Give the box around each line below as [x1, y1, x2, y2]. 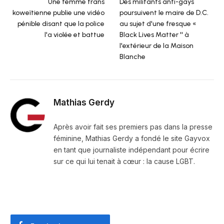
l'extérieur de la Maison [119, 41, 193, 50]
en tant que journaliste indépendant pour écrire [53, 145, 209, 154]
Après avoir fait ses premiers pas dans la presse [53, 122, 212, 131]
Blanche [119, 52, 145, 61]
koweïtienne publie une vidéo [12, 8, 104, 17]
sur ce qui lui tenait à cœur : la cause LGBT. [53, 157, 195, 166]
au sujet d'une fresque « [119, 19, 197, 28]
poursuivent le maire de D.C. [119, 8, 208, 17]
